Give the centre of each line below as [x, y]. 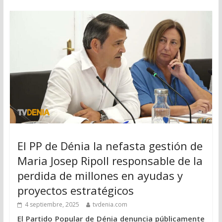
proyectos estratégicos [75, 191]
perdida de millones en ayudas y [100, 176]
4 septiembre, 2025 [52, 205]
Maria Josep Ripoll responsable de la [110, 161]
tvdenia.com [110, 205]
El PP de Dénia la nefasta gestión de [110, 146]
